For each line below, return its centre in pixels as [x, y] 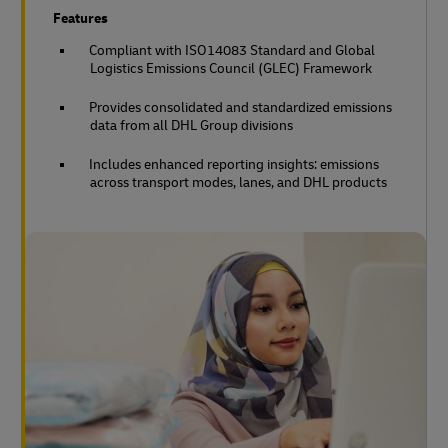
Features [80, 18]
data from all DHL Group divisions [191, 125]
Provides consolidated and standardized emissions [240, 107]
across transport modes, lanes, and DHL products [238, 182]
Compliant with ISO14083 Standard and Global [232, 50]
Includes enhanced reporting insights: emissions [234, 164]
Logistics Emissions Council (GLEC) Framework [231, 68]
